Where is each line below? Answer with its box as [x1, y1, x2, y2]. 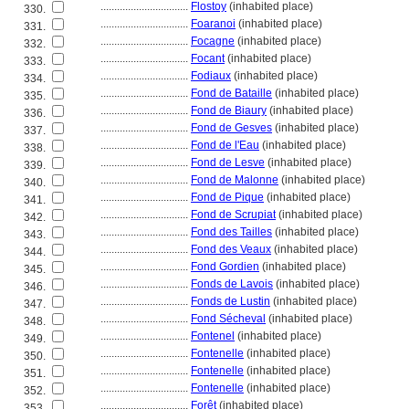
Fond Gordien [191, 260, 259, 273]
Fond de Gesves [191, 121, 272, 134]
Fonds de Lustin [191, 295, 270, 308]
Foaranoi [191, 17, 236, 30]
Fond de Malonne [191, 173, 278, 186]
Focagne [191, 35, 235, 47]
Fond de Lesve [191, 156, 265, 169]
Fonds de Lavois [191, 278, 273, 290]
